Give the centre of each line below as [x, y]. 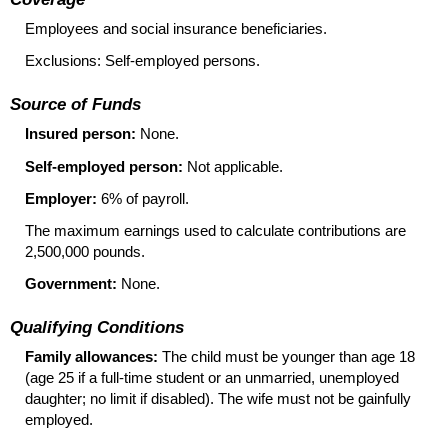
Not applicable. [233, 166]
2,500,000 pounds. [85, 252]
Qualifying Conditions [97, 327]
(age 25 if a [63, 378]
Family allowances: [91, 357]
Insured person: [80, 134]
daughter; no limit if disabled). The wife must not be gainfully [218, 399]
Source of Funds [75, 104]
